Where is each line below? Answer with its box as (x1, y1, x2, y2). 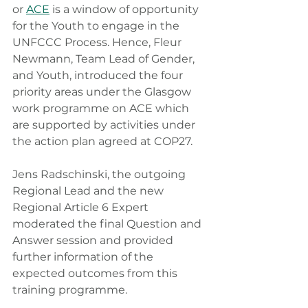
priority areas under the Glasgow (12, 85, 194, 99)
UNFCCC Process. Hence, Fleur (12, 36, 184, 49)
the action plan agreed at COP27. (12, 135, 195, 148)
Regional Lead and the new (12, 184, 166, 198)
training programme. (12, 283, 127, 297)
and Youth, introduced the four (12, 69, 186, 82)
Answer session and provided (12, 234, 176, 247)
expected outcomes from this (12, 267, 180, 280)
